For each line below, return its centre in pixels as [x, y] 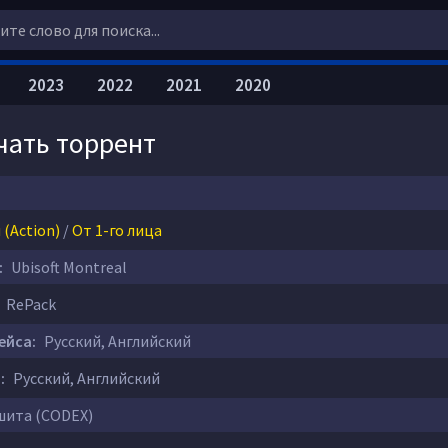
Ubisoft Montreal [67, 267]
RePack [29, 304]
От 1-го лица [117, 230]
